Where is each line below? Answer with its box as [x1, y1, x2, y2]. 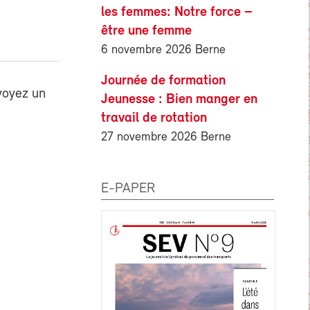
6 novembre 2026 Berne [101, 43, 226, 57]
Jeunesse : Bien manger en [101, 92, 257, 107]
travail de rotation [101, 111, 207, 125]
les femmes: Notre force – [101, 5, 253, 19]
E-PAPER [101, 181, 155, 196]
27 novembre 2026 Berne [101, 130, 231, 144]
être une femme [101, 24, 192, 38]
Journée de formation [101, 73, 226, 88]
